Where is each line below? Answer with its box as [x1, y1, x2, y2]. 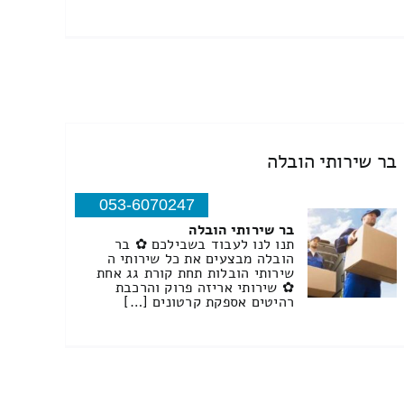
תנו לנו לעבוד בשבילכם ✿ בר [114, 234, 295, 255]
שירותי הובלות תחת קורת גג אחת [96, 263, 295, 284]
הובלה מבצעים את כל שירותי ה [106, 249, 295, 270]
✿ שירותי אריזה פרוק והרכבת [115, 278, 295, 298]
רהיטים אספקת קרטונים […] [124, 292, 295, 313]
